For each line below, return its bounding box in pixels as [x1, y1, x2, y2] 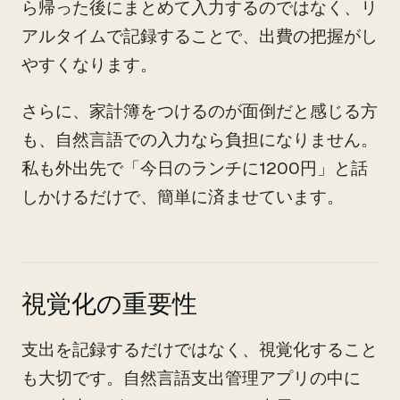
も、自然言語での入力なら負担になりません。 [21, 129, 378, 151]
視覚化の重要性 [21, 287, 197, 321]
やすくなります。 [21, 54, 157, 76]
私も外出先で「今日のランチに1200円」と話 [21, 157, 368, 179]
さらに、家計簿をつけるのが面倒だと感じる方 [21, 100, 378, 122]
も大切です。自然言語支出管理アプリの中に [21, 367, 361, 389]
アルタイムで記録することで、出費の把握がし [21, 25, 378, 47]
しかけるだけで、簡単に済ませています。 [21, 186, 344, 208]
